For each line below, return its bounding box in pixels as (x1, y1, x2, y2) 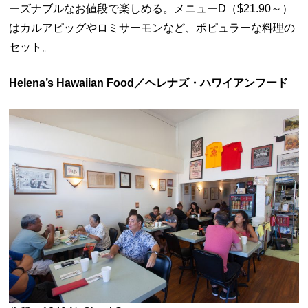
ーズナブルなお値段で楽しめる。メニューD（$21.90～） (9, 2, 294, 14)
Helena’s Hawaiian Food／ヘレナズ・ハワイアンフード (9, 76, 289, 89)
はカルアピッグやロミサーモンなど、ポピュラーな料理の (9, 21, 296, 34)
